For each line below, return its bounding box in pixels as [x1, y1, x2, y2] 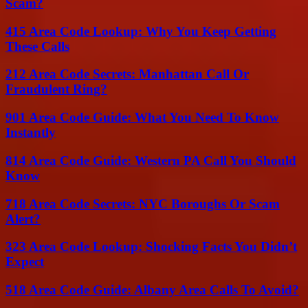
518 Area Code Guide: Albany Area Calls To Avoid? [5, 282, 299, 297]
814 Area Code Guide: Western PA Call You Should [5, 153, 296, 168]
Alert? [5, 211, 41, 226]
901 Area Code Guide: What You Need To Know [5, 110, 279, 125]
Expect [5, 254, 44, 269]
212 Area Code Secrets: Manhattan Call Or [5, 67, 249, 82]
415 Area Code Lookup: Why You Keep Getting [5, 23, 276, 38]
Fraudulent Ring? [5, 82, 107, 97]
